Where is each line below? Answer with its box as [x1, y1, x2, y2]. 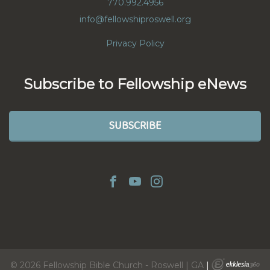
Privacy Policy [105, 37, 165, 49]
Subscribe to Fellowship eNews [24, 75, 246, 93]
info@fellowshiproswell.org [79, 13, 191, 25]
